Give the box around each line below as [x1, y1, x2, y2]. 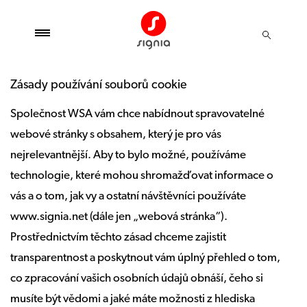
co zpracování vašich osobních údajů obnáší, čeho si [10, 273, 263, 284]
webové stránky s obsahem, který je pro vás [10, 129, 221, 140]
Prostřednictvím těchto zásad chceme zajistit [10, 232, 226, 243]
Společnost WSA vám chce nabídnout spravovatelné [10, 108, 265, 120]
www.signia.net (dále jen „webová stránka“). [10, 211, 228, 223]
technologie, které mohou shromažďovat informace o [10, 170, 273, 182]
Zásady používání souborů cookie [10, 79, 187, 92]
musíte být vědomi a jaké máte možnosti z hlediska [10, 293, 255, 305]
